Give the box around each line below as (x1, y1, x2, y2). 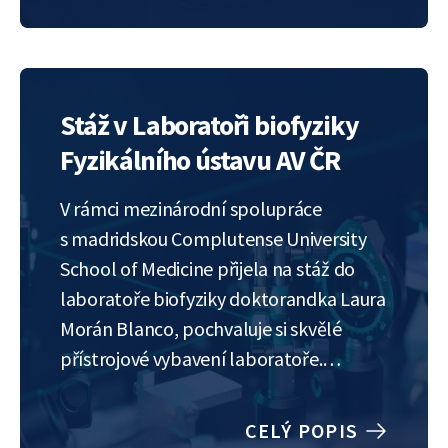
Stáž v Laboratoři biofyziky (60, 107, 359, 143)
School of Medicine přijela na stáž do (60, 256, 355, 281)
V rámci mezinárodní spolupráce (60, 196, 322, 221)
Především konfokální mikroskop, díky (60, 376, 374, 401)
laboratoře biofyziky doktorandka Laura (60, 286, 386, 311)
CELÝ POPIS (244, 418, 364, 443)
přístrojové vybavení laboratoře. (60, 346, 323, 371)
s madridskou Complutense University (60, 226, 367, 251)
